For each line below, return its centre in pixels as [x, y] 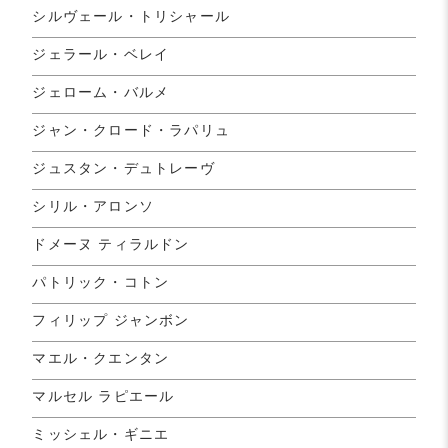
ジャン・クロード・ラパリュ [131, 129]
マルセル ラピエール [103, 395]
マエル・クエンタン [101, 357]
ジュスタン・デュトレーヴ [123, 167]
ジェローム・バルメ [101, 91]
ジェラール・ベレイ [101, 53]
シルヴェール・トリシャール [131, 15]
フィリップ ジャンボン [111, 319]
